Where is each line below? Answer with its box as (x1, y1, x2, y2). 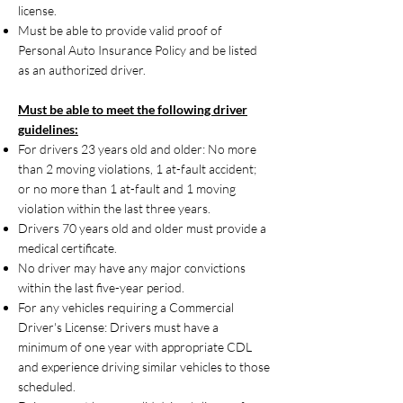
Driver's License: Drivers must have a (18, 319, 219, 335)
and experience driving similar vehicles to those (18, 359, 270, 374)
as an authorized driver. (18, 62, 146, 77)
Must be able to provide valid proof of (18, 22, 222, 38)
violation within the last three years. (18, 201, 210, 216)
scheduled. (18, 379, 76, 394)
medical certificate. (18, 240, 117, 255)
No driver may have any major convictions (18, 260, 246, 275)
